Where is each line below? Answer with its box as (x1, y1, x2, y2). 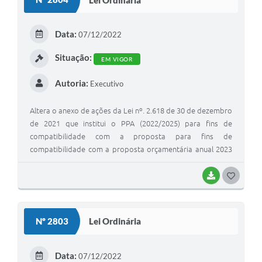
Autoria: (54, 78, 88, 89)
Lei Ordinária (89, 216, 141, 227)
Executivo (88, 79, 123, 89)
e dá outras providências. (30, 158, 115, 167)
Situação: (54, 52, 92, 63)
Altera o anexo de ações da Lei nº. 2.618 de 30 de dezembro (30, 106, 232, 115)
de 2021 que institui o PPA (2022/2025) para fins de (30, 119, 232, 128)
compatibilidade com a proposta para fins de (30, 132, 232, 141)
